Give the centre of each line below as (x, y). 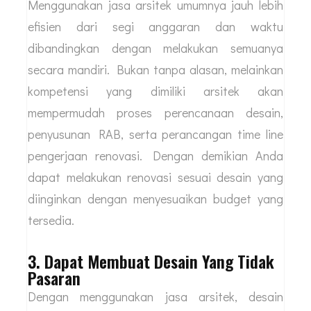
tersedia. (52, 220)
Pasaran (54, 278)
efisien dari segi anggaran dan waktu (155, 27)
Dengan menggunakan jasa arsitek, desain (155, 297)
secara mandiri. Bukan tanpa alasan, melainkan (155, 70)
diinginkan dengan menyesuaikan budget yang (155, 199)
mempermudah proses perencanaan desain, (155, 113)
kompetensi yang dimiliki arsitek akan (155, 91)
